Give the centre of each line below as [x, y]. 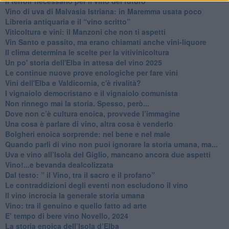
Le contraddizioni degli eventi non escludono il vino [96, 185]
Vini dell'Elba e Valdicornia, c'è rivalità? [73, 83]
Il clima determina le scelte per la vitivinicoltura [87, 52]
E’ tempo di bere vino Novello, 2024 [66, 215]
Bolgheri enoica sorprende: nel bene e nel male [87, 134]
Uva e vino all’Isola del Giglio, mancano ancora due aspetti [108, 154]
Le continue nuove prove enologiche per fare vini [91, 72]
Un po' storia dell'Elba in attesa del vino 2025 [83, 62]
